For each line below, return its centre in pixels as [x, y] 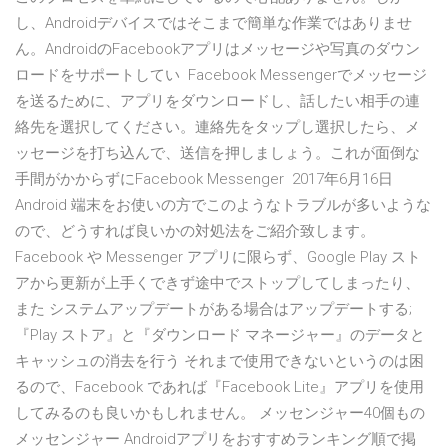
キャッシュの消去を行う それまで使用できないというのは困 [219, 361]
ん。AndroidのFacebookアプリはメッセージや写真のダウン [217, 49]
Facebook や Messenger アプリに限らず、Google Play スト [218, 257]
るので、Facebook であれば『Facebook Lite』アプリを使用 [219, 387]
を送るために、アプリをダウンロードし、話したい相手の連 [217, 101]
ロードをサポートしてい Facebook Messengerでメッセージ [221, 75]
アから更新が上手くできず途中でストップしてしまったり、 [217, 283]
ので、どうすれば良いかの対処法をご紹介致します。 [195, 231]
